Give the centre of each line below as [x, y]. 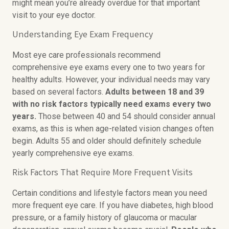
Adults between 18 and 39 [155, 92]
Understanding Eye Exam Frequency [83, 35]
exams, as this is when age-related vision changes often [113, 129]
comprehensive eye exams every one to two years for [109, 67]
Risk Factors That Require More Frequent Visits [102, 173]
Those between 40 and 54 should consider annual [126, 116]
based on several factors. [59, 92]
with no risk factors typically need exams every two [112, 104]
